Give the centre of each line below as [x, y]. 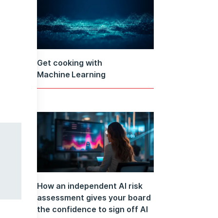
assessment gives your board [94, 197]
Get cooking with [70, 63]
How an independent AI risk [90, 186]
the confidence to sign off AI [92, 209]
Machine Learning [71, 75]
